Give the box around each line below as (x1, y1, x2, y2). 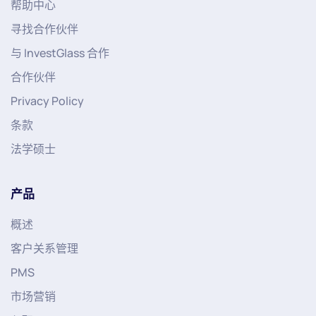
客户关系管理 (11, 240, 78, 256)
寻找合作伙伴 (11, 20, 78, 37)
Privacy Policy (11, 92, 84, 109)
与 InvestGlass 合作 (11, 44, 109, 61)
